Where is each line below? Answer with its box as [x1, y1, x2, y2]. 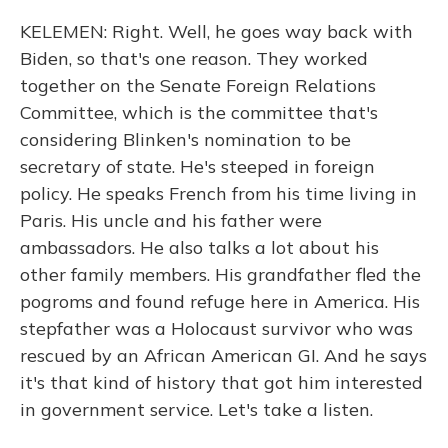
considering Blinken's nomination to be [20, 128, 351, 151]
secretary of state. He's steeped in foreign [20, 155, 375, 178]
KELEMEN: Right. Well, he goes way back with [20, 20, 413, 43]
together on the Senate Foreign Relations [20, 74, 376, 97]
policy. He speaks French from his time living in [20, 182, 417, 205]
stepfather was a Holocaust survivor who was [20, 317, 413, 340]
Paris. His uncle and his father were [20, 209, 322, 232]
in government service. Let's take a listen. [20, 398, 373, 421]
